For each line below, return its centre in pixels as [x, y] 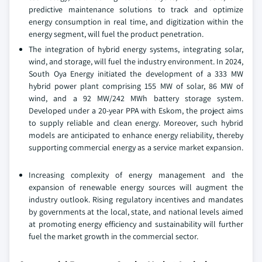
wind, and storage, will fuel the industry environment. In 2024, [136, 62]
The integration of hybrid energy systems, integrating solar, [136, 49]
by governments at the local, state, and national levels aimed [136, 212]
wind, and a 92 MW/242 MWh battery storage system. [136, 99]
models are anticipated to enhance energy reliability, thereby [136, 135]
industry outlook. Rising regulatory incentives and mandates [136, 200]
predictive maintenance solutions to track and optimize [136, 10]
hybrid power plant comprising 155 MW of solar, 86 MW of [136, 86]
